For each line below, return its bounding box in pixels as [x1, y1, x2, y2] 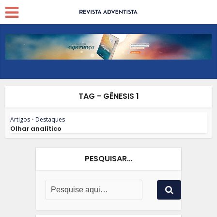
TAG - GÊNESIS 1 [78, 90, 139, 102]
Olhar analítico [10, 124, 62, 133]
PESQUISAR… [85, 153, 132, 164]
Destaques [35, 115, 65, 124]
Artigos [10, 115, 31, 124]
